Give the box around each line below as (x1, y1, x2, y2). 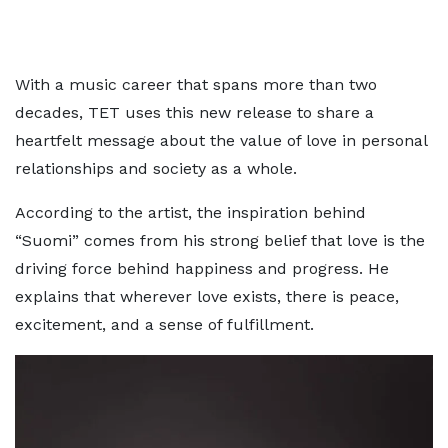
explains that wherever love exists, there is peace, (15, 287, 399, 306)
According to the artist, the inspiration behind (15, 203, 366, 222)
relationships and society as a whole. (15, 159, 297, 178)
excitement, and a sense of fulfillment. (15, 315, 314, 334)
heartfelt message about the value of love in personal (15, 131, 427, 150)
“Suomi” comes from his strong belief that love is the (15, 231, 425, 250)
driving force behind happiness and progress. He (15, 259, 389, 278)
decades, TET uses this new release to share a (15, 103, 374, 122)
